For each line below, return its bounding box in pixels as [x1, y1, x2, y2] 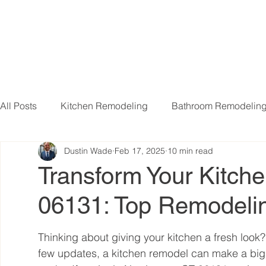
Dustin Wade [64, 145, 113, 157]
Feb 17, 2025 [115, 145, 166, 157]
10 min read [167, 145, 214, 157]
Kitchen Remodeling [61, 99, 148, 112]
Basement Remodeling [24, 147, 121, 159]
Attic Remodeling [145, 147, 218, 159]
